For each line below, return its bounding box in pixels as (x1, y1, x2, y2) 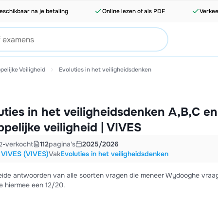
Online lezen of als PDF (102, 7, 165, 15)
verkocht (5, 140, 33, 148)
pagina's (48, 140, 75, 148)
